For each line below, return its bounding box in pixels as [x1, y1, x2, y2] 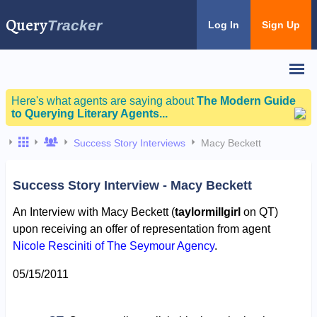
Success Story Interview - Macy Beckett [12, 178, 252, 192]
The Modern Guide [197, 95, 296, 107]
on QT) [240, 205, 278, 218]
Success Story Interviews [74, 137, 185, 149]
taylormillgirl [174, 205, 241, 218]
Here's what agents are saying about [11, 95, 197, 107]
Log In [208, 19, 239, 30]
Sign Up [262, 19, 300, 30]
